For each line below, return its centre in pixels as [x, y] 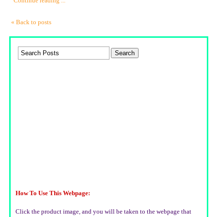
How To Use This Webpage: [53, 194]
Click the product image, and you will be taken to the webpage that [103, 212]
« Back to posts [31, 23]
